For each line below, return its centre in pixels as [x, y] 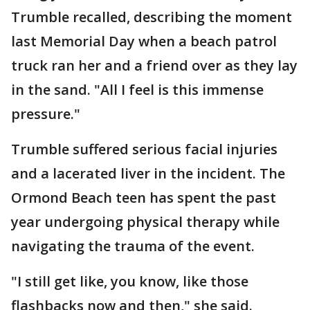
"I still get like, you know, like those [130, 281]
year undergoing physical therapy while [145, 222]
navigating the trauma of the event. [133, 246]
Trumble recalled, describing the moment [152, 17]
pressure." [46, 114]
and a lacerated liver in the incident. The [148, 173]
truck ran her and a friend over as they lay [154, 65]
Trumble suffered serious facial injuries [144, 149]
